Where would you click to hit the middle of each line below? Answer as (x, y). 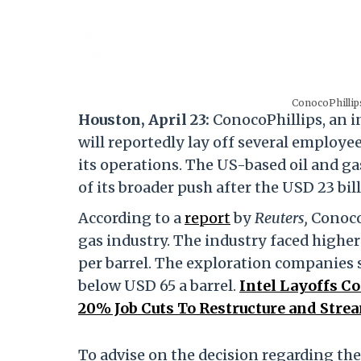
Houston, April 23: (145, 120)
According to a (131, 218)
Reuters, (283, 218)
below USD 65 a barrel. (159, 286)
